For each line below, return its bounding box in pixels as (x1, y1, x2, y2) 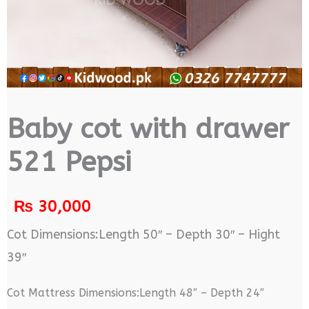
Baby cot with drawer (6, 112, 289, 145)
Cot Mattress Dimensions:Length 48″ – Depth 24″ (6, 286, 268, 300)
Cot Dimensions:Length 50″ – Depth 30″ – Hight (6, 227, 280, 243)
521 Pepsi (6, 145, 131, 178)
